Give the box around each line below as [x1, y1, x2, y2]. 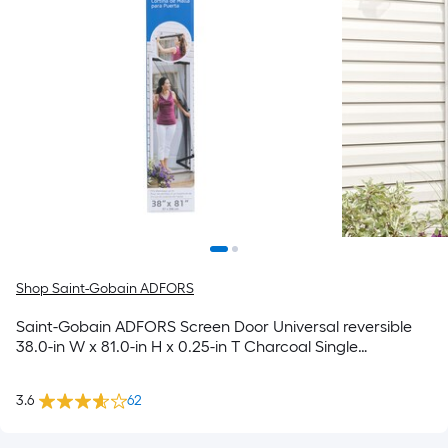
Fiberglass [16, 357, 88, 376]
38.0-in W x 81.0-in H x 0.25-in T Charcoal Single [16, 337, 358, 356]
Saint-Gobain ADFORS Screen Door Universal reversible [16, 317, 412, 336]
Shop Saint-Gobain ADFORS [16, 280, 194, 297]
